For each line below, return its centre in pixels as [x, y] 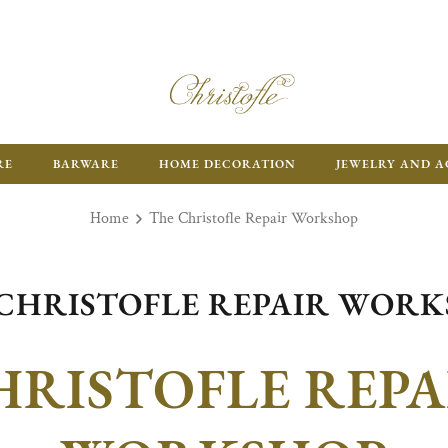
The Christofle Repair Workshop [253, 218]
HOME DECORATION [227, 164]
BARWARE [85, 164]
